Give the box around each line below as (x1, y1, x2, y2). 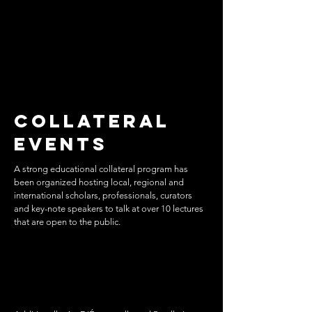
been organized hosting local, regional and (14, 177, 184, 187)
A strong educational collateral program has (14, 164, 188, 174)
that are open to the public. (14, 217, 120, 227)
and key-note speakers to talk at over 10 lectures (14, 203, 203, 214)
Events (14, 132, 108, 155)
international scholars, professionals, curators (14, 190, 192, 201)
